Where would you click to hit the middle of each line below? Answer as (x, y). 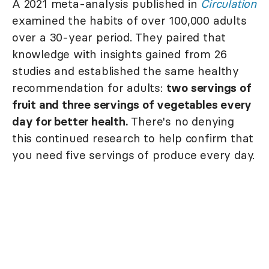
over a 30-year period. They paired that (119, 37)
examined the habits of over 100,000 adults (129, 20)
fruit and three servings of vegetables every (132, 104)
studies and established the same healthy (125, 71)
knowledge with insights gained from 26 (119, 54)
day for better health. (70, 121)
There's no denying (181, 121)
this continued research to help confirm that (133, 138)
